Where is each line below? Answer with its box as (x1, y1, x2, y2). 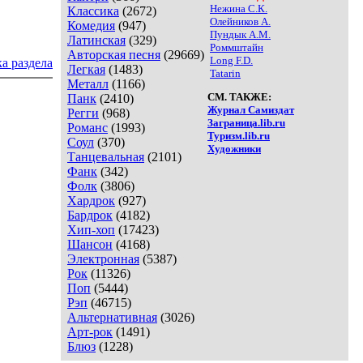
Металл (67, 76, 109, 91)
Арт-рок (67, 324, 113, 339)
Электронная (67, 251, 139, 266)
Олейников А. (210, 15, 271, 28)
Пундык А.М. (210, 28, 271, 41)
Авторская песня (67, 47, 160, 62)
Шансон (67, 237, 113, 251)
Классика (67, 3, 119, 18)
